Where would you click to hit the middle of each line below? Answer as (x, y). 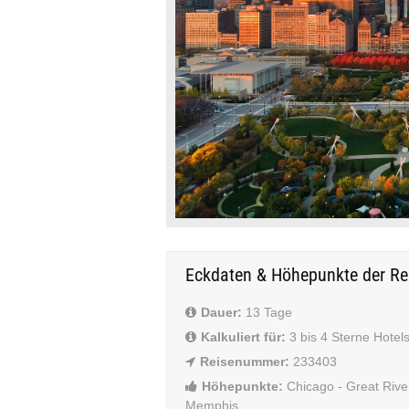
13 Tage (267, 313)
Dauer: (221, 313)
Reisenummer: (246, 362)
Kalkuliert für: (243, 337)
